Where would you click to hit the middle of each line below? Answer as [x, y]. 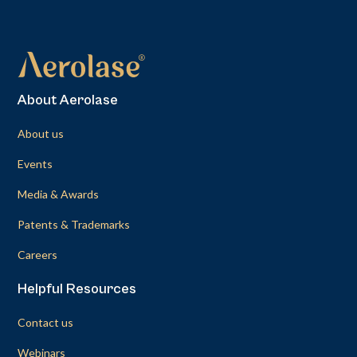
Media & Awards [59, 194]
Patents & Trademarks [74, 224]
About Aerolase [68, 100]
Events [35, 163]
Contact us [46, 322]
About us [41, 133]
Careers [38, 254]
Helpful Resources [77, 288]
